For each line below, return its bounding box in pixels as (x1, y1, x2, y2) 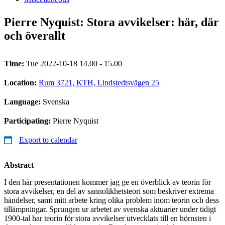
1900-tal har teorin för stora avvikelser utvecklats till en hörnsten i (4, 213, 211, 222)
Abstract (4, 160, 34, 169)
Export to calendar (19, 135, 77, 144)
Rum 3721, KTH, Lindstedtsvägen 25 (39, 78, 159, 87)
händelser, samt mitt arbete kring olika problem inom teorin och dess (4, 195, 219, 204)
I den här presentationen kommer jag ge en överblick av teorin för (4, 177, 211, 186)
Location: (4, 78, 39, 87)
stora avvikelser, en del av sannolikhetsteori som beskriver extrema (4, 186, 214, 195)
